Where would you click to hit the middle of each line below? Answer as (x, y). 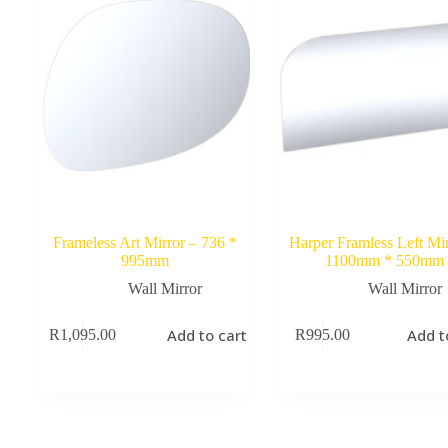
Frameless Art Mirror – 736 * (144, 242)
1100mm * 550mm (385, 260)
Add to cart (207, 335)
